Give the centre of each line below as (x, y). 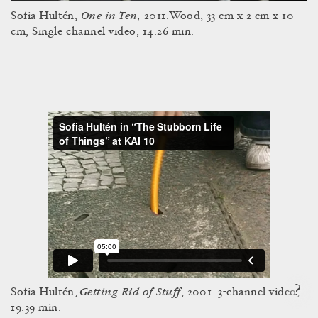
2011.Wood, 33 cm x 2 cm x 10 (219, 17)
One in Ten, (112, 16)
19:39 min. (36, 308)
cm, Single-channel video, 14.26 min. (103, 32)
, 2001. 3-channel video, (240, 293)
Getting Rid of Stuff (129, 292)
